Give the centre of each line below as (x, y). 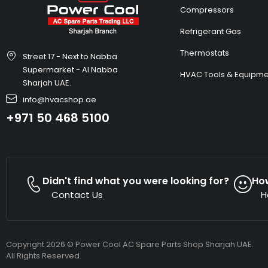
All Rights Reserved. (44, 255)
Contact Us (77, 194)
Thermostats (205, 53)
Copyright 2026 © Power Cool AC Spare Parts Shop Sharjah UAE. (130, 244)
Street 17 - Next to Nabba (70, 56)
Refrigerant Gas (211, 31)
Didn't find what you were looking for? (136, 181)
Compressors (207, 10)
